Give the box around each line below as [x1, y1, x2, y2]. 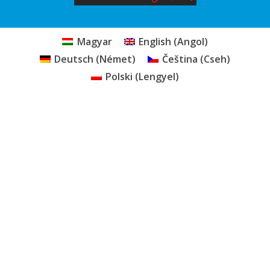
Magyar [77, 35, 112, 49]
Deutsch [54, 52, 93, 66]
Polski [105, 69, 133, 83]
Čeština [162, 52, 198, 66]
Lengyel [139, 69, 176, 83]
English [138, 35, 171, 49]
